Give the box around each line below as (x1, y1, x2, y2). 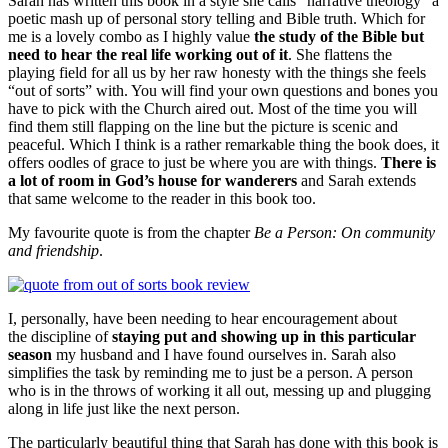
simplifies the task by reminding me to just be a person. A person (8, 363, 413, 381)
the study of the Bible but (254, 27, 424, 45)
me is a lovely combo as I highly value (8, 27, 254, 45)
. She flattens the (288, 45, 392, 63)
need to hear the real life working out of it (8, 45, 288, 63)
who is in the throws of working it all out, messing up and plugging (8, 381, 431, 399)
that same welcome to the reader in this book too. (8, 189, 316, 207)
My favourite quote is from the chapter (8, 223, 254, 241)
